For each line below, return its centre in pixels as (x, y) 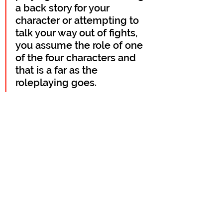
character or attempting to (78, 20)
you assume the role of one (80, 45)
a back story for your (64, 8)
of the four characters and (77, 57)
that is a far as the (58, 70)
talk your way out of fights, (78, 33)
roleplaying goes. (56, 82)
